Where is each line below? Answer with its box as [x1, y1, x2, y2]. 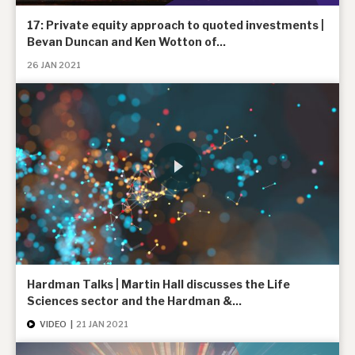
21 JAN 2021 [76, 319, 129, 330]
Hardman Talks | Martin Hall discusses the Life [27, 277, 290, 291]
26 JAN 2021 [27, 59, 81, 71]
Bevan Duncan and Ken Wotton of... [27, 34, 226, 48]
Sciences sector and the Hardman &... [27, 294, 242, 307]
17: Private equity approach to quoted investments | [27, 17, 324, 32]
